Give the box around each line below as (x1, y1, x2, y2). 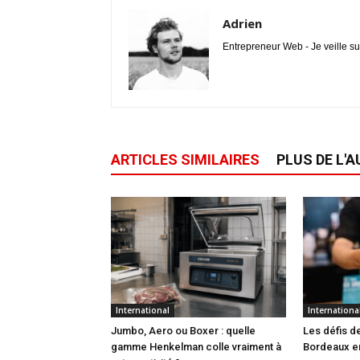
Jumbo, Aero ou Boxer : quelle (111, 325, 256, 337)
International (116, 305, 170, 316)
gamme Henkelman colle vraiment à (111, 341, 281, 353)
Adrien (223, 15, 262, 31)
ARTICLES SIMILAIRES (111, 151, 260, 168)
